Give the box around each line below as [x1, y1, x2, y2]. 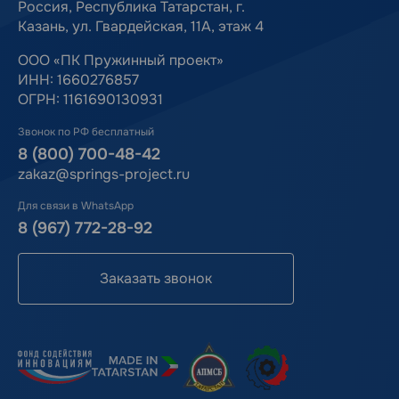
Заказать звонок [100, 269, 212, 289]
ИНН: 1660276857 [18, 70, 139, 90]
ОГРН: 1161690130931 [18, 90, 163, 110]
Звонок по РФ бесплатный [18, 125, 154, 140]
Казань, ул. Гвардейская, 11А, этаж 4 [18, 17, 264, 37]
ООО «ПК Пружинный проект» [18, 51, 224, 70]
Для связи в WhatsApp [18, 199, 134, 214]
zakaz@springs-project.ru [18, 165, 190, 184]
